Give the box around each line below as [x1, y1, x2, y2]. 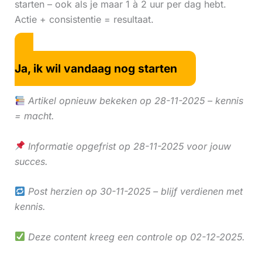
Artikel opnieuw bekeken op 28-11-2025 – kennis [25, 94, 243, 106]
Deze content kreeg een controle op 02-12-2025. [25, 230, 245, 243]
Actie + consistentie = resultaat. [14, 13, 154, 25]
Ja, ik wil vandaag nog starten [14, 61, 177, 76]
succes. [14, 155, 48, 167]
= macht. [14, 109, 54, 122]
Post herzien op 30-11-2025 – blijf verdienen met [25, 185, 243, 198]
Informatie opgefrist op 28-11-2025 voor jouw [25, 140, 231, 152]
